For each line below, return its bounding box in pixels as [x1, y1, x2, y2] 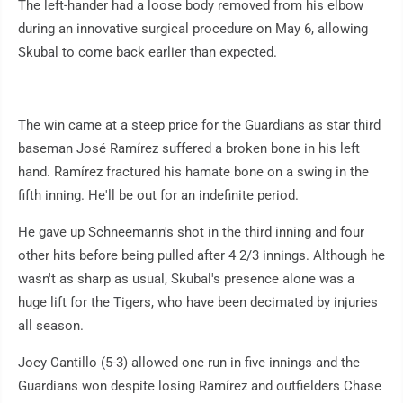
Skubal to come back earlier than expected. [18, 43, 277, 60]
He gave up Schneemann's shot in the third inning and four [18, 223, 364, 240]
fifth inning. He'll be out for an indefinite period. [18, 186, 299, 203]
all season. [18, 317, 84, 334]
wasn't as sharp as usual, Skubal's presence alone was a [18, 270, 354, 287]
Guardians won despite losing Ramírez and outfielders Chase [18, 377, 381, 394]
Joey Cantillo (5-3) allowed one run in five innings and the [18, 354, 360, 371]
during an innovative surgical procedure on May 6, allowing [18, 20, 368, 37]
